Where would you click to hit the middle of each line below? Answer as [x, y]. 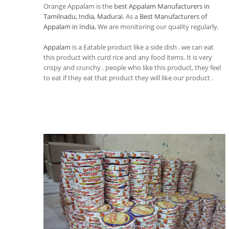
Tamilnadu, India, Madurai [83, 16]
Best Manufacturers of [173, 16]
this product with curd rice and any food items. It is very [128, 57]
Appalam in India [69, 27]
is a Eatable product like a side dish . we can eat [142, 47]
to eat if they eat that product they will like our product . [128, 78]
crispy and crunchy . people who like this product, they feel [132, 67]
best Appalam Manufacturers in [162, 6]
